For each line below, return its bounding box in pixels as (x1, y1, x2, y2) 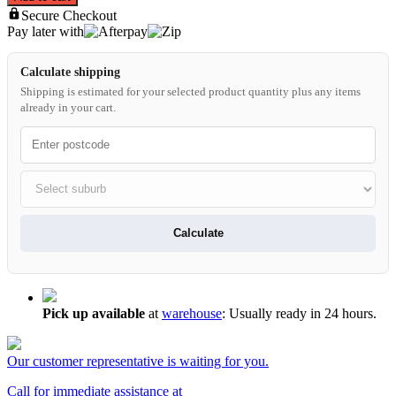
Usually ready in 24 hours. (225, 305, 377, 321)
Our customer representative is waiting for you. (7, 353, 269, 369)
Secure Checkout (21, 7, 117, 23)
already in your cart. (20, 101, 116, 114)
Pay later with (7, 23, 84, 39)
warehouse (162, 305, 222, 321)
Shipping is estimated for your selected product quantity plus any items (20, 85, 361, 98)
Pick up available (42, 305, 145, 321)
